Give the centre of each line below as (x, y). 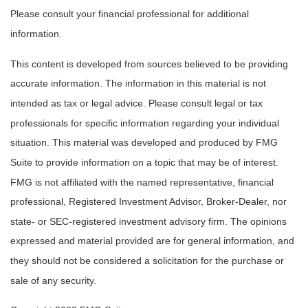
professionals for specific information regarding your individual (145, 123)
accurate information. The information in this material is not (138, 84)
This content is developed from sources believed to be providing (149, 64)
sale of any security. (53, 281)
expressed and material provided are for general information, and (152, 241)
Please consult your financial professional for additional (130, 14)
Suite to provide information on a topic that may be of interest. (144, 163)
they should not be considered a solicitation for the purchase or (147, 261)
